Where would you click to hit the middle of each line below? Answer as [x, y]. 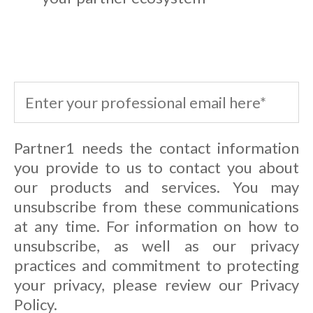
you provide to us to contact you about [156, 168]
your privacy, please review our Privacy [156, 285]
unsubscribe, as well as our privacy [156, 246]
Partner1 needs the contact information [156, 148]
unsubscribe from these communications [156, 207]
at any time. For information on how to [156, 226]
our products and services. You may [156, 187]
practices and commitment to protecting [156, 265]
